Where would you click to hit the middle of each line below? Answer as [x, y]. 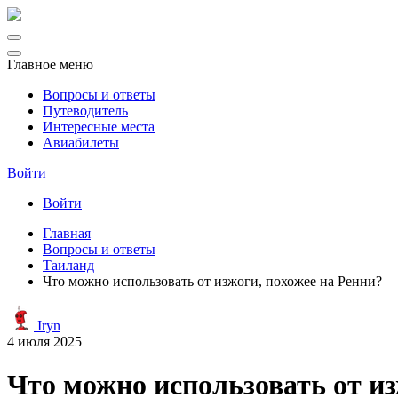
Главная [67, 233]
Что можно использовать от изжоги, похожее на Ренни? [212, 281]
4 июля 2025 [44, 342]
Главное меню [50, 64]
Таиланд [68, 265]
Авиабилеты [81, 143]
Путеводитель [85, 111]
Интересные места [99, 127]
